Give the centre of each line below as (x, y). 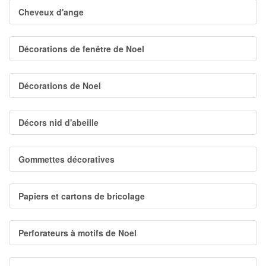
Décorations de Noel (60, 85)
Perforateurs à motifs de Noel (77, 233)
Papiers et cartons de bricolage (82, 196)
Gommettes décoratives (66, 159)
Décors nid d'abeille (58, 122)
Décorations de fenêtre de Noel (81, 49)
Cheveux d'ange (51, 12)
